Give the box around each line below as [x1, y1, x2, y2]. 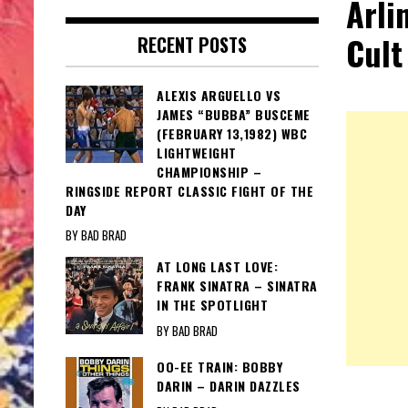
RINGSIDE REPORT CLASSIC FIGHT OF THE [66, 181, 313, 201]
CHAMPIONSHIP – [157, 162, 261, 182]
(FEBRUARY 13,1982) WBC [157, 124, 307, 144]
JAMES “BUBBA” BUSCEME [157, 105, 311, 125]
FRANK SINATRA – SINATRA [157, 276, 318, 296]
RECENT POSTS [137, 31, 247, 59]
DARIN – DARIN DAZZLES [157, 376, 301, 396]
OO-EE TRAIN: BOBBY [157, 357, 282, 377]
